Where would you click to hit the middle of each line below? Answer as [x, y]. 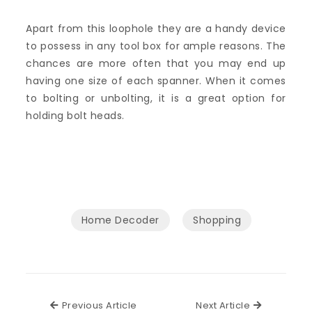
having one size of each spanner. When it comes [156, 81]
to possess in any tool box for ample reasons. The [156, 46]
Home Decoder [120, 220]
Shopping [217, 220]
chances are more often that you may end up [156, 63]
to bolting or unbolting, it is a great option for [156, 98]
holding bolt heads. [75, 116]
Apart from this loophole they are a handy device [156, 29]
